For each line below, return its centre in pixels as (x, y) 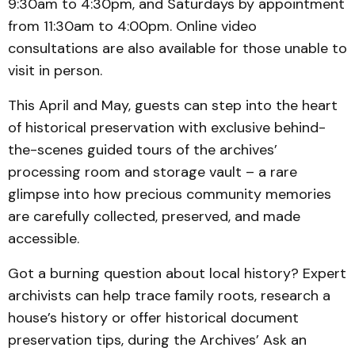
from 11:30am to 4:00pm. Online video (132, 26)
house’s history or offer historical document (153, 318)
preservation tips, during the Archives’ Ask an (157, 340)
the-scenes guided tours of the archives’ (143, 150)
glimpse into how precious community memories (170, 194)
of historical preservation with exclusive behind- (167, 128)
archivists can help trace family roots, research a (169, 296)
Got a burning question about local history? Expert (177, 273)
